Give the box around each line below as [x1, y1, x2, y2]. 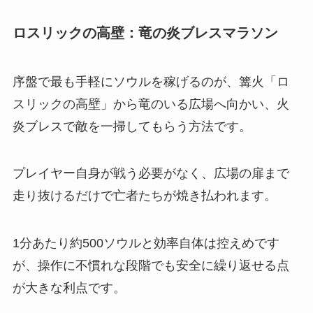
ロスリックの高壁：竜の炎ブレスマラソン [12, 25, 278, 41]
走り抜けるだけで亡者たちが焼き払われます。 [12, 189, 277, 203]
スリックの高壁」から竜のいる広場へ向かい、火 [12, 96, 289, 111]
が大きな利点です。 [12, 281, 126, 296]
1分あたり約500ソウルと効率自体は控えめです [12, 236, 279, 251]
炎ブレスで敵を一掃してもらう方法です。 [12, 119, 252, 133]
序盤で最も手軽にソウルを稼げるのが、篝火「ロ [12, 74, 289, 89]
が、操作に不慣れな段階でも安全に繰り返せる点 [12, 259, 289, 273]
